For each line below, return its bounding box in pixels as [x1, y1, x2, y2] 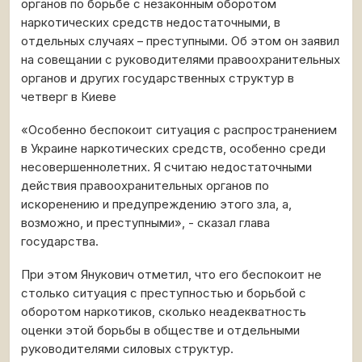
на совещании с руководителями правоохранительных [21, 53, 340, 67]
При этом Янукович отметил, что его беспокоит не [21, 267, 322, 282]
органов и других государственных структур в [21, 71, 294, 86]
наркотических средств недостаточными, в [21, 15, 280, 30]
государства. [21, 234, 99, 249]
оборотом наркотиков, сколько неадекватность [21, 305, 306, 319]
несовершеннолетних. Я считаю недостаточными [21, 160, 312, 175]
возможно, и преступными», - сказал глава [21, 216, 270, 230]
